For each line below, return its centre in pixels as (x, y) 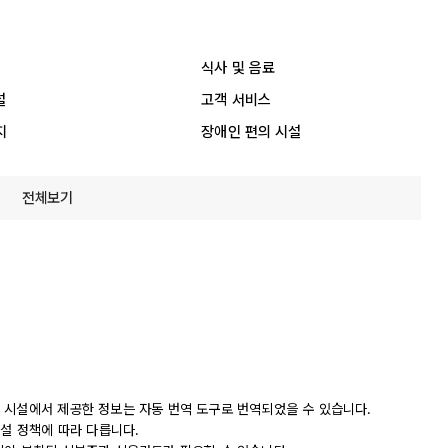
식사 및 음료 (238, 67)
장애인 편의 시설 (251, 131)
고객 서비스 (236, 99)
